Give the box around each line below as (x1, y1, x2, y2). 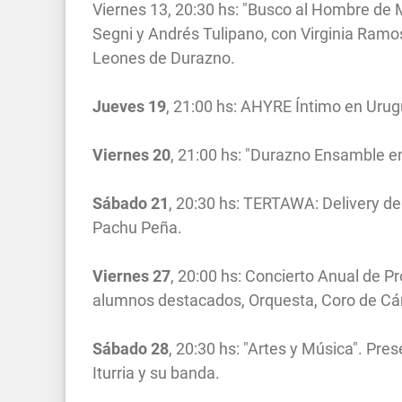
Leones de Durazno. (92, 48, 235, 67)
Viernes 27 (92, 266, 170, 285)
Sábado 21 (92, 193, 169, 213)
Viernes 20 (92, 144, 170, 164)
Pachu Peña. (92, 217, 182, 237)
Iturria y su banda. (92, 363, 220, 382)
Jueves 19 (92, 96, 166, 116)
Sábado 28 (92, 338, 169, 358)
